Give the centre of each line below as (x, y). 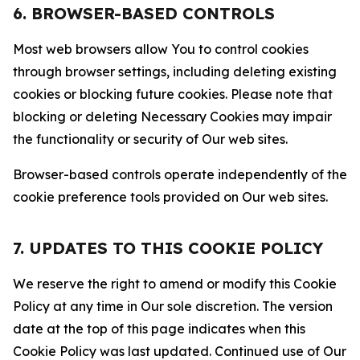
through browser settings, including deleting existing (175, 72)
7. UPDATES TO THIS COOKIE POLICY (168, 248)
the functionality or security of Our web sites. (150, 139)
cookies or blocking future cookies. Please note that (173, 94)
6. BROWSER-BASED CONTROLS (144, 13)
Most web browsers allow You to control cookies (161, 49)
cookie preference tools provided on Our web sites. (170, 197)
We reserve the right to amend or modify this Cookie (175, 284)
